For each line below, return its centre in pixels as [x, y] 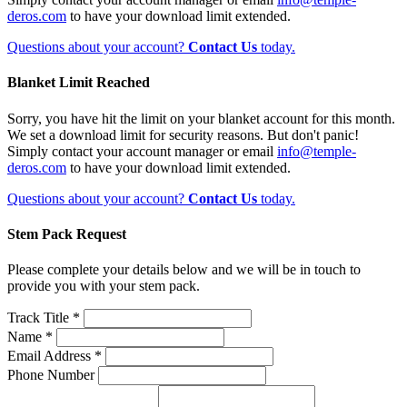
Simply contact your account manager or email [142, 151]
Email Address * [55, 356]
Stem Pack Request [67, 233]
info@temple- [317, 151]
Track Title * [44, 318]
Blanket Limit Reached [79, 83]
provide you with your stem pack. [104, 286]
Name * [30, 337]
